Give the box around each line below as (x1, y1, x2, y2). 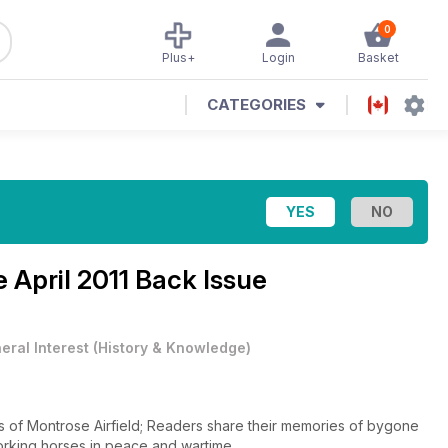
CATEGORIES (207, 95, 306, 114)
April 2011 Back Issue (14, 264, 267, 295)
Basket (357, 50, 399, 65)
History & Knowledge (98, 339, 246, 356)
